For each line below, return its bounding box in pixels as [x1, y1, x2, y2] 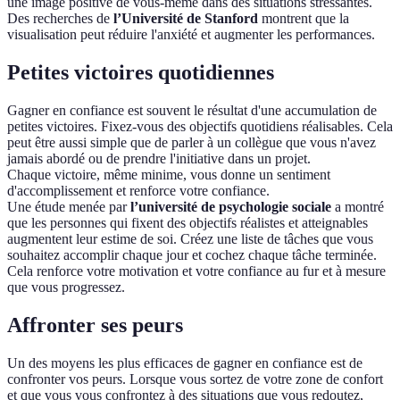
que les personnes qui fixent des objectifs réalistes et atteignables [7, 214, 368, 230]
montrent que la [258, 11, 349, 27]
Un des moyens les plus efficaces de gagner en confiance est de [7, 354, 362, 371]
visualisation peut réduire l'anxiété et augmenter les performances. [7, 27, 375, 43]
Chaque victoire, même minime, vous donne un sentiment [7, 166, 330, 182]
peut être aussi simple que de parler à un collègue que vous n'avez [7, 134, 376, 150]
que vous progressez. [7, 279, 125, 295]
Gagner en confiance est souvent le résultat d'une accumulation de [7, 102, 377, 118]
